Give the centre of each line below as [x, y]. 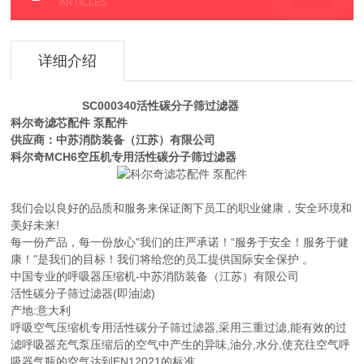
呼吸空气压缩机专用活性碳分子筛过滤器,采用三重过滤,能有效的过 [179, 327]
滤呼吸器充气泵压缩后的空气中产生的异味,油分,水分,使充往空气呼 [181, 344]
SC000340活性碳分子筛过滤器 [125, 106]
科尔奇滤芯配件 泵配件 [69, 123]
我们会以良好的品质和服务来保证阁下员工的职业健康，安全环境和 [182, 208]
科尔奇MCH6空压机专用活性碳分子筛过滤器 [124, 157]
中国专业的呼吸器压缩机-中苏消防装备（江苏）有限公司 [155, 276]
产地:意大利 [41, 310]
